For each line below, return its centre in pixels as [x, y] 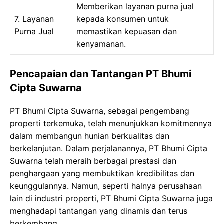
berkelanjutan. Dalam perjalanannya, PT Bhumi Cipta [109, 148]
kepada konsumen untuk [123, 19]
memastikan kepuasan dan [127, 31]
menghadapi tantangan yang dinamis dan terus [99, 211]
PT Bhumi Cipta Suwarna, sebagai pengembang [100, 111]
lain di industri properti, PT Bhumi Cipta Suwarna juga [111, 198]
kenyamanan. [101, 44]
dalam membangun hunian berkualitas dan [90, 136]
